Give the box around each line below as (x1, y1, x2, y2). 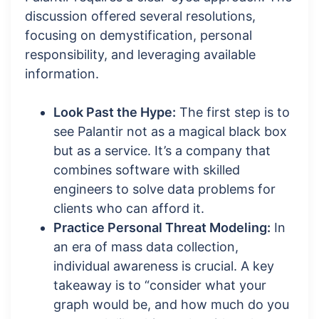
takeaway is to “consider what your (53, 278, 266, 293)
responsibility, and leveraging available (25, 47, 256, 63)
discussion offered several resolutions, (25, 9, 256, 24)
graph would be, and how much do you (53, 297, 289, 313)
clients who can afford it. (53, 201, 204, 216)
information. (25, 66, 99, 82)
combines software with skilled (53, 162, 240, 178)
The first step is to (176, 105, 290, 120)
